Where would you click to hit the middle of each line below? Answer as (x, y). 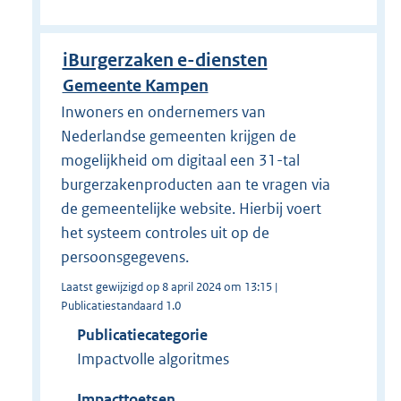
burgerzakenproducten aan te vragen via (195, 185)
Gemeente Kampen (135, 85)
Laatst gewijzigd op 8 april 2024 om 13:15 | (169, 287)
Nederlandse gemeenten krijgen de (178, 137)
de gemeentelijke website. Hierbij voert (191, 209)
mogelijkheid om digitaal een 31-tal (180, 161)
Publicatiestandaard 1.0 (120, 306)
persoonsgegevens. (124, 257)
